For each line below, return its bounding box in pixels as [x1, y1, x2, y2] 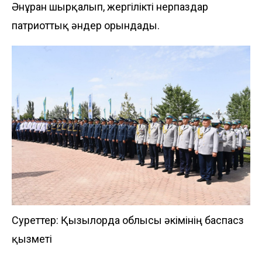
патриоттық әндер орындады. [12, 19, 160, 32]
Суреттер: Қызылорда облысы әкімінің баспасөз [12, 213, 244, 226]
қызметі [12, 232, 52, 245]
